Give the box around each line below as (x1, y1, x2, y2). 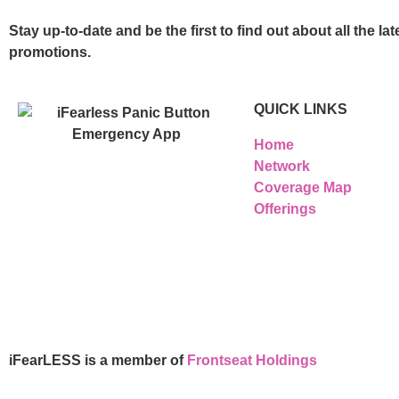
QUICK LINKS (253, 102, 347, 118)
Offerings (253, 201, 316, 217)
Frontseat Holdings (187, 353, 317, 369)
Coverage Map (253, 180, 352, 196)
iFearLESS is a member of (9, 353, 187, 369)
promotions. (9, 44, 91, 60)
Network (253, 159, 310, 175)
